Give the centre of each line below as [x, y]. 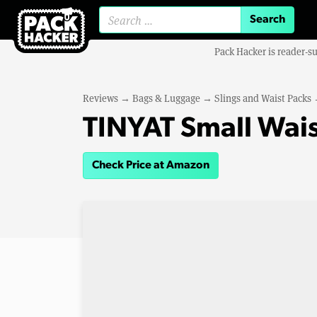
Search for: [190, 25]
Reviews [100, 98]
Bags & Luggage [166, 98]
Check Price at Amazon [151, 166]
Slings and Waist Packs [263, 98]
